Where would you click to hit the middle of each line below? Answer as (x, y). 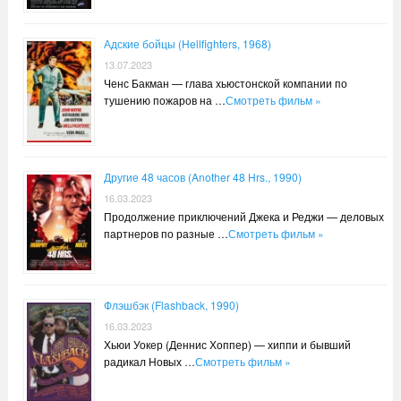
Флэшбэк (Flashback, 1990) (171, 304)
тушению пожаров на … (164, 100)
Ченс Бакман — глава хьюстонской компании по (225, 83)
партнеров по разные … (166, 233)
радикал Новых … (149, 361)
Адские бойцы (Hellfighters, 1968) (187, 44)
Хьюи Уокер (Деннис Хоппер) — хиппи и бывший (227, 344)
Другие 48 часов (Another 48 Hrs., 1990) (202, 176)
